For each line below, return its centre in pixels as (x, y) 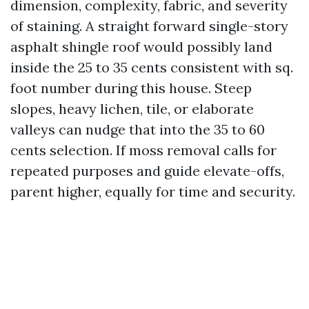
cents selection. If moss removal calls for (143, 150)
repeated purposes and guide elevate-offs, (147, 171)
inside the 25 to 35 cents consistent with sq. (152, 67)
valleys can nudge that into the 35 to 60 (138, 129)
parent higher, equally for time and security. (153, 191)
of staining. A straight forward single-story (149, 26)
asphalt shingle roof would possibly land (141, 47)
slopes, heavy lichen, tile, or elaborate (132, 109)
